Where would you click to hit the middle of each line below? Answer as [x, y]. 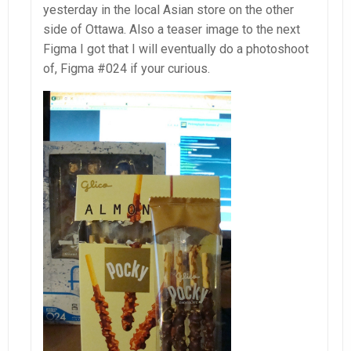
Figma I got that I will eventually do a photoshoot [176, 49]
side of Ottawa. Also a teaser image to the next [172, 30]
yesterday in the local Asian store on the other [168, 10]
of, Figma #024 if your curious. [127, 69]
